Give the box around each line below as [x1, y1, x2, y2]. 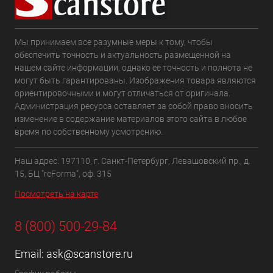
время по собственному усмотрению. [15, 127, 163, 136]
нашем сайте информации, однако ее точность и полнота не [15, 63, 252, 73]
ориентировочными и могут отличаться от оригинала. [15, 88, 230, 98]
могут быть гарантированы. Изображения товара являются [15, 76, 256, 85]
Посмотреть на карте [15, 189, 98, 199]
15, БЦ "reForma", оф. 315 [15, 169, 112, 179]
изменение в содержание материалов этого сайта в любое [15, 114, 247, 124]
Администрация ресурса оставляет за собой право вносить [15, 101, 253, 111]
